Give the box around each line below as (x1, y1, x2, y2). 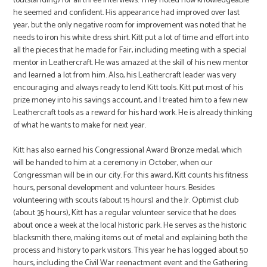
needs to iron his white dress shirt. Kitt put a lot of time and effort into (13, 30, 249, 45)
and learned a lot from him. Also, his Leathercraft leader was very (13, 68, 237, 82)
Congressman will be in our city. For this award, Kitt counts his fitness (13, 168, 249, 182)
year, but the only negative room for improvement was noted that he (13, 18, 247, 32)
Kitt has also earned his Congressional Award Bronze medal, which (13, 143, 243, 157)
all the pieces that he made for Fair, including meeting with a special (13, 43, 247, 57)
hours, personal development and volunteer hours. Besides (13, 181, 215, 195)
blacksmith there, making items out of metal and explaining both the (13, 231, 248, 245)
